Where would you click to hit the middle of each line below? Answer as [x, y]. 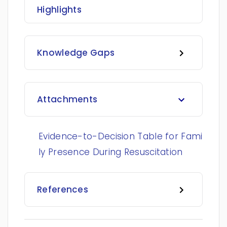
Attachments [67, 99]
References [63, 189]
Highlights [60, 10]
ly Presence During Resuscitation [111, 152]
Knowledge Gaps [76, 52]
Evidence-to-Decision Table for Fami [121, 136]
